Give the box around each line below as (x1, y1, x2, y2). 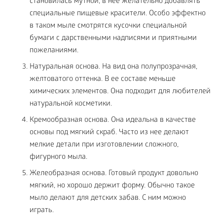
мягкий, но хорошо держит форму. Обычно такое (30, 182, 195, 191)
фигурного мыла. (30, 153, 87, 162)
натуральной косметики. (30, 100, 112, 109)
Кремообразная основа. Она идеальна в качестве (30, 116, 196, 125)
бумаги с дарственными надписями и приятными (30, 34, 197, 43)
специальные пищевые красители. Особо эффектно (30, 9, 206, 19)
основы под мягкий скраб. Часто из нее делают (30, 128, 189, 138)
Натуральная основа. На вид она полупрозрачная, (30, 63, 197, 72)
